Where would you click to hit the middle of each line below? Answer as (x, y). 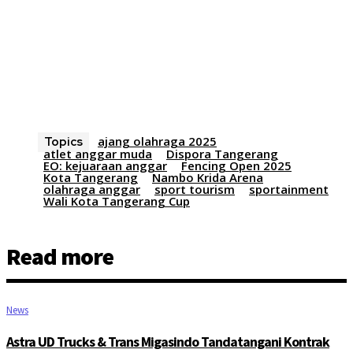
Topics (63, 142)
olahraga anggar (92, 190)
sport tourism (195, 190)
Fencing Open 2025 (236, 166)
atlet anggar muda (98, 154)
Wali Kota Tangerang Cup (117, 201)
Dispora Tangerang (222, 154)
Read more (60, 256)
